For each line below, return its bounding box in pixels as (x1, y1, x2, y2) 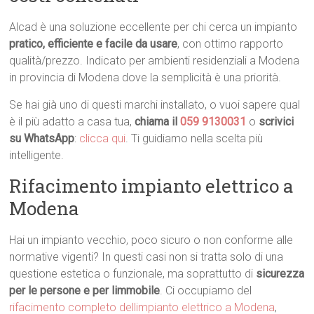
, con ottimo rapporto (177, 37, 284, 51)
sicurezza (256, 267, 305, 281)
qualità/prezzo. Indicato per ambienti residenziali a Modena (9, 54, 300, 68)
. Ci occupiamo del (160, 284, 252, 298)
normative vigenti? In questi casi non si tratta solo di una (9, 250, 284, 264)
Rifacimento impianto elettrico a (9, 174, 294, 198)
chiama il (135, 115, 181, 129)
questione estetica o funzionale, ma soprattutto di (9, 267, 257, 281)
